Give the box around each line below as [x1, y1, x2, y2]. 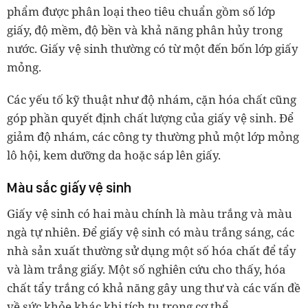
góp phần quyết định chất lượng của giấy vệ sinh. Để [7, 110, 294, 126]
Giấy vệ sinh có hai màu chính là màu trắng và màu [7, 206, 292, 221]
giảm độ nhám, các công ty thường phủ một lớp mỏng [7, 129, 299, 144]
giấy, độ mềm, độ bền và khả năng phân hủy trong [7, 22, 283, 38]
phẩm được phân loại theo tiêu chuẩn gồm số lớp [7, 3, 275, 19]
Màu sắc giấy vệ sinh [7, 179, 131, 196]
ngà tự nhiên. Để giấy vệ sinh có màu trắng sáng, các [7, 224, 294, 240]
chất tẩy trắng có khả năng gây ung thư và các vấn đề [7, 280, 300, 296]
